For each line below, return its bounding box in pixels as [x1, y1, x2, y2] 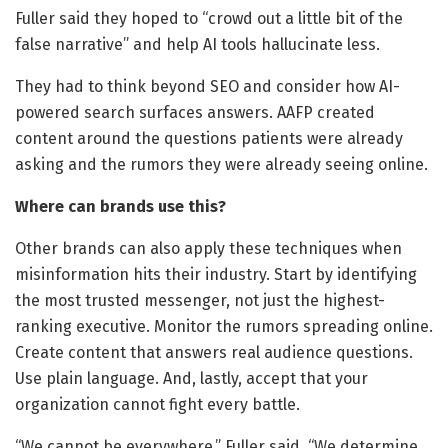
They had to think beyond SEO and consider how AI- [15, 77, 400, 97]
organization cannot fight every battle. [15, 395, 300, 415]
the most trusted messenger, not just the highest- [15, 291, 385, 311]
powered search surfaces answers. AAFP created [15, 103, 375, 123]
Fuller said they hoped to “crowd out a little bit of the [15, 9, 403, 29]
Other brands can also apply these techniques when [15, 239, 402, 259]
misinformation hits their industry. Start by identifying [15, 265, 417, 285]
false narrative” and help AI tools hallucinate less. [15, 35, 380, 55]
